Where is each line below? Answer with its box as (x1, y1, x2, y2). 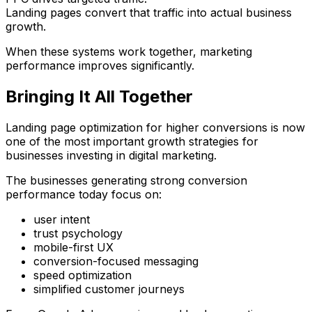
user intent (33, 212, 90, 226)
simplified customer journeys (33, 281, 185, 296)
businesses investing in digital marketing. (6, 148, 217, 162)
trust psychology (33, 226, 123, 240)
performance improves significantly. (6, 58, 194, 72)
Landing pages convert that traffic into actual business (6, 5, 292, 19)
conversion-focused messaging (33, 253, 198, 268)
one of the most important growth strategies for (6, 134, 258, 148)
